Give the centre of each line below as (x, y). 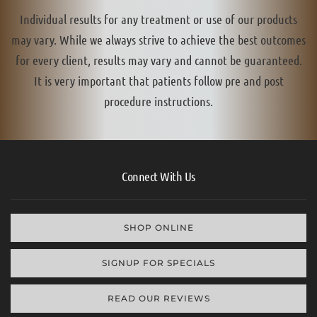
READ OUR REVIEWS (158, 299)
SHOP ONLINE (158, 228)
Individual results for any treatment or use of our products (158, 19)
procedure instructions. (158, 102)
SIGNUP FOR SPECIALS (158, 263)
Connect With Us (158, 177)
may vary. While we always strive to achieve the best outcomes (158, 40)
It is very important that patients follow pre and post (158, 81)
